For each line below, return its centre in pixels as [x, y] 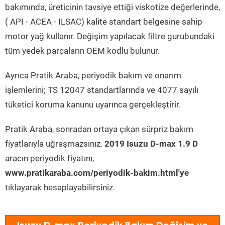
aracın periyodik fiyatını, [49, 158]
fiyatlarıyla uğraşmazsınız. [55, 144]
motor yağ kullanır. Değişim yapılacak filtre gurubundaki [110, 36]
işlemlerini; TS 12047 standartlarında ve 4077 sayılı [102, 90]
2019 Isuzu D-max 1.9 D [151, 144]
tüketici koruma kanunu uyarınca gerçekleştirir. [93, 104]
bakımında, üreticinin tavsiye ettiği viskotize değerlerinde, [113, 7]
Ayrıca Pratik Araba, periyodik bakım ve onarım [93, 75]
